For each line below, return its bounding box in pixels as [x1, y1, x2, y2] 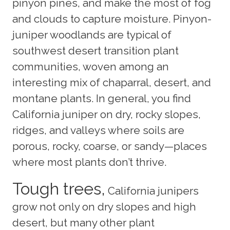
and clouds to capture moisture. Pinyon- [12, 12, 212, 25]
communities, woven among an [12, 60, 169, 73]
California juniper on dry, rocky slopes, [12, 107, 201, 121]
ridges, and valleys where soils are [12, 123, 184, 137]
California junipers [105, 184, 199, 197]
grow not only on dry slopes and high [12, 200, 196, 213]
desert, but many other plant [12, 216, 155, 229]
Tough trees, [12, 179, 105, 198]
